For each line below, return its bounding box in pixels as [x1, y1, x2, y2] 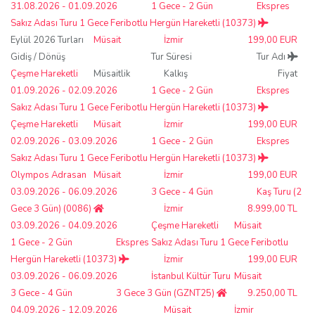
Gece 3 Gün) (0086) [11, 202, 94, 215]
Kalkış [164, 67, 188, 80]
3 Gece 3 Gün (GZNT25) [116, 286, 217, 300]
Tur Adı [257, 50, 288, 63]
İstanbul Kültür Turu [151, 269, 231, 283]
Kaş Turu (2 [257, 185, 302, 198]
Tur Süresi [151, 50, 192, 63]
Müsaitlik [94, 67, 130, 80]
